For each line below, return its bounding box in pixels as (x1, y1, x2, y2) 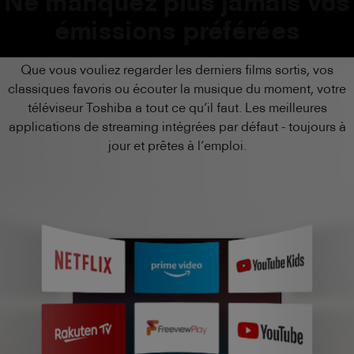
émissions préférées (54, 14, 300, 46)
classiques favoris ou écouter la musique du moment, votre (8, 81, 346, 96)
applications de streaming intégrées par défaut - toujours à (8, 119, 346, 134)
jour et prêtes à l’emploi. (107, 137, 247, 153)
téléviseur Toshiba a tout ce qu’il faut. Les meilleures (27, 100, 327, 115)
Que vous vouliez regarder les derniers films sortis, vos (21, 62, 333, 77)
